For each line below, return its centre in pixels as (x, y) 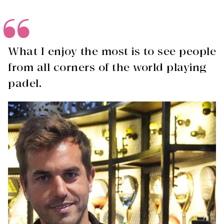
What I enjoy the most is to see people (112, 51)
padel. (25, 83)
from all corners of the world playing (107, 67)
